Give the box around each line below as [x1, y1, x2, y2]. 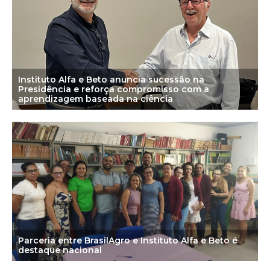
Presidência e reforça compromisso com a [18, 83, 209, 95]
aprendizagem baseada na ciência [18, 93, 173, 104]
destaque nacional [18, 244, 102, 256]
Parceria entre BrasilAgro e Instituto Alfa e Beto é [18, 234, 237, 246]
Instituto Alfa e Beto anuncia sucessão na [18, 74, 204, 85]
